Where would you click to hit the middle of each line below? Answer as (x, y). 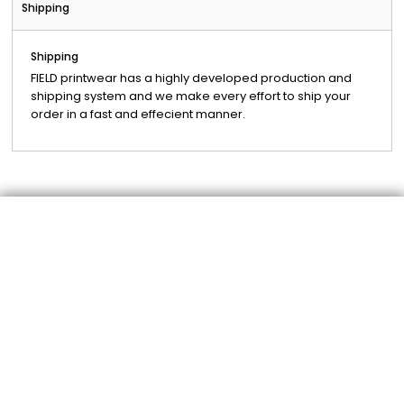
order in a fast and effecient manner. (138, 114)
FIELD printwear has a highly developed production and (191, 78)
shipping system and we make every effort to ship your (191, 96)
